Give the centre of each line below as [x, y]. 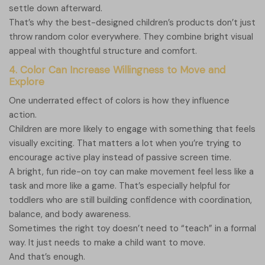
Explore [27, 82]
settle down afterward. [56, 9]
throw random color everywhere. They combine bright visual [131, 37]
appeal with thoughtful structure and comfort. [103, 51]
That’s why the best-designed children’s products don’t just [132, 23]
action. [23, 115]
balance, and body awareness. [70, 214]
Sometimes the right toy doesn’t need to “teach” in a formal [132, 229]
